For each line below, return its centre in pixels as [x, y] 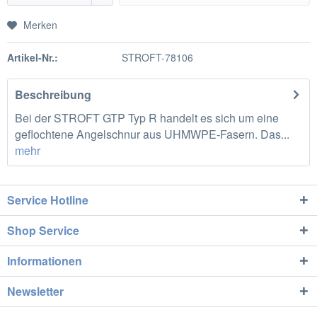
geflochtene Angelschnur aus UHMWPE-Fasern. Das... [152, 134]
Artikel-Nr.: [33, 57]
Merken [40, 25]
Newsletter [35, 291]
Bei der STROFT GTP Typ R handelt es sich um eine [147, 118]
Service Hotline [48, 200]
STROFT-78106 [157, 57]
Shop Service [43, 230]
